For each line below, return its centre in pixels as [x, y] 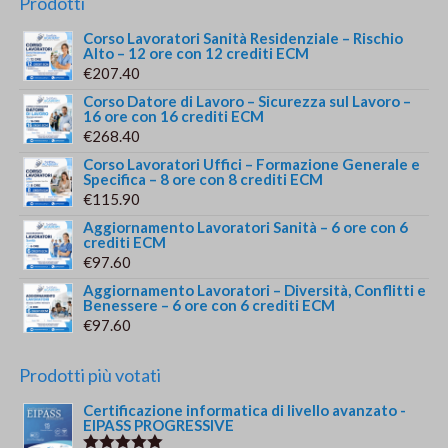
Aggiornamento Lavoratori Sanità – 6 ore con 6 [246, 227]
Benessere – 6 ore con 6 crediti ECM [209, 305]
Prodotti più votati [90, 375]
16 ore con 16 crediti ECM [174, 116]
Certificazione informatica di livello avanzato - [245, 410]
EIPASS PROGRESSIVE [159, 425]
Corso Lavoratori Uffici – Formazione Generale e [252, 164]
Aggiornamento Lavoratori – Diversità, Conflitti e [255, 290]
